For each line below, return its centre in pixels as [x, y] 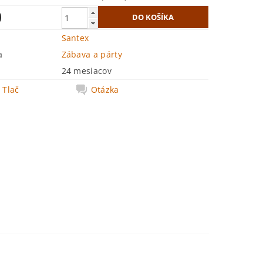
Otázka [105, 90]
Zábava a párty [92, 54]
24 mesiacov [87, 71]
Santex [75, 38]
